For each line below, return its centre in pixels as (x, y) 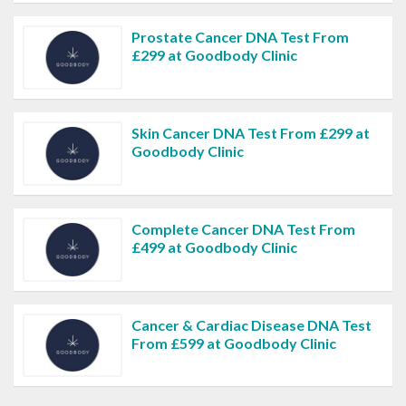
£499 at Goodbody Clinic (214, 246)
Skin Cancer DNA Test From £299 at (251, 132)
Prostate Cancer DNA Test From (240, 37)
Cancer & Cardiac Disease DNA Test (251, 324)
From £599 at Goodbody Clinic (234, 343)
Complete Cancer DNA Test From (243, 228)
